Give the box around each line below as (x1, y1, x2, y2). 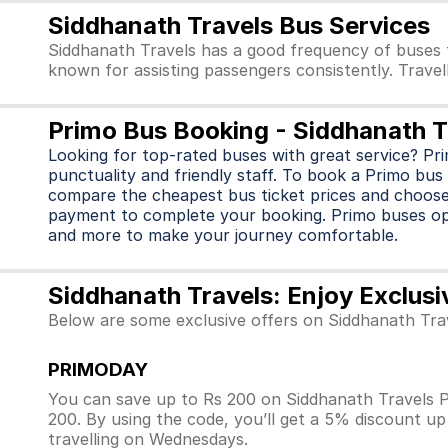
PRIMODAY (48, 358, 148, 381)
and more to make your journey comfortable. (48, 225, 398, 245)
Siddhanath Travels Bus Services (48, 11, 430, 40)
